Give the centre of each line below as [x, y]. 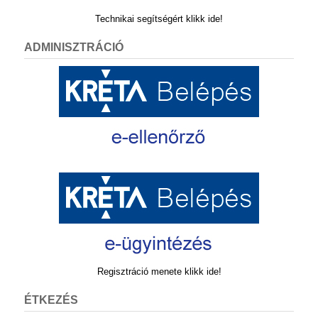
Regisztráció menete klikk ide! [159, 272]
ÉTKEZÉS [51, 300]
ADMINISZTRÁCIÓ [74, 48]
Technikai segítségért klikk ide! [159, 19]
